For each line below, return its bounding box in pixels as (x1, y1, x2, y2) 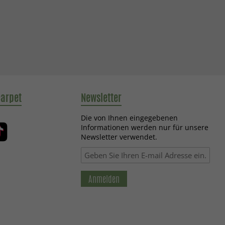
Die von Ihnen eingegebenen (81, 113, 178, 123)
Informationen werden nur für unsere (81, 123, 209, 132)
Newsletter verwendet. (81, 132, 158, 142)
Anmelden (88, 172, 120, 185)
